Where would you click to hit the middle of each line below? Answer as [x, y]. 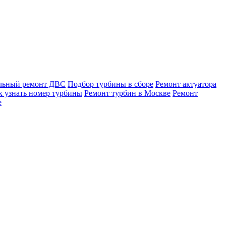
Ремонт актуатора [186, 84]
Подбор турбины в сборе [110, 84]
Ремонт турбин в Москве [127, 93]
